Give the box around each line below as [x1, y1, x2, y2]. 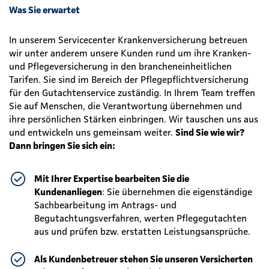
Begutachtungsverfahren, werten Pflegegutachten [34, 211, 247, 224]
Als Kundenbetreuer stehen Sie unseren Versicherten [34, 252, 253, 265]
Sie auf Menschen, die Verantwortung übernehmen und [9, 99, 242, 112]
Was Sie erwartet [9, 3, 80, 16]
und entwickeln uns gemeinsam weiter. [9, 125, 175, 138]
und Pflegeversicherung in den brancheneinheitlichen [9, 59, 232, 72]
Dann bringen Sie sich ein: [9, 139, 115, 151]
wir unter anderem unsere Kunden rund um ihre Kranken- [9, 46, 251, 59]
